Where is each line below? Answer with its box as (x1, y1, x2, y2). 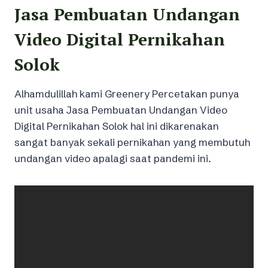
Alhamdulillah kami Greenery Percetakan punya (14, 87, 239, 100)
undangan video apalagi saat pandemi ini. (14, 151, 211, 165)
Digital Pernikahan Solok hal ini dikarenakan (14, 119, 219, 132)
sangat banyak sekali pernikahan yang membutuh (14, 135, 250, 148)
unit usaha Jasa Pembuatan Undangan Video (14, 103, 227, 116)
